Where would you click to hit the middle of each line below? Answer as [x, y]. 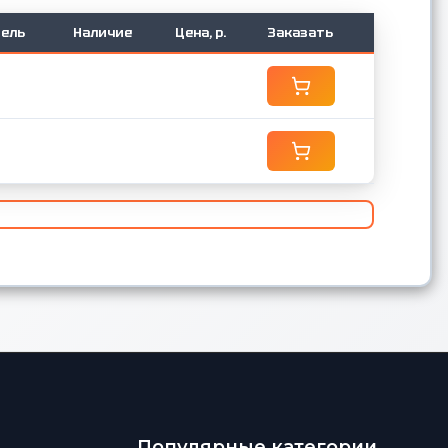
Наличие [102, 32]
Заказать [300, 32]
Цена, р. [201, 32]
